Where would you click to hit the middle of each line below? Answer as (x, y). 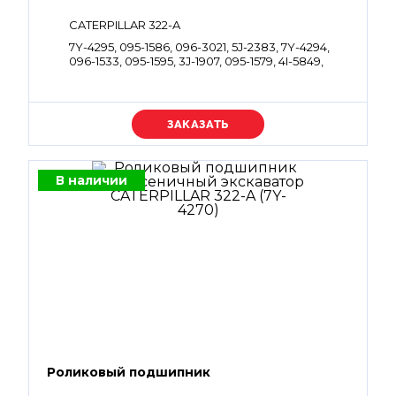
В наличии (91, 180)
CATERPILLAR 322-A (125, 25)
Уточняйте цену (198, 124)
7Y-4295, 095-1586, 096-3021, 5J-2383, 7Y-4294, (199, 47)
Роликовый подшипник (129, 372)
